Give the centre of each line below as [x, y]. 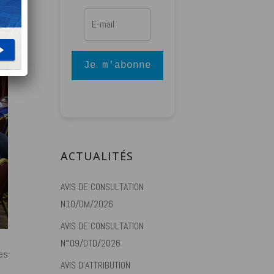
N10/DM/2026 [87, 204]
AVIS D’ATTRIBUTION [96, 265]
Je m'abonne [118, 65]
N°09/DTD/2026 [91, 243]
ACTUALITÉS [97, 156]
